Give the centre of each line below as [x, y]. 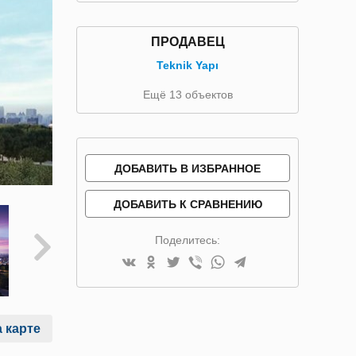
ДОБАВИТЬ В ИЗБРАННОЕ [188, 168]
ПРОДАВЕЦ [188, 42]
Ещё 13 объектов [188, 95]
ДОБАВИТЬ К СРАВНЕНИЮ [188, 204]
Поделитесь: [188, 240]
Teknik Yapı [188, 65]
